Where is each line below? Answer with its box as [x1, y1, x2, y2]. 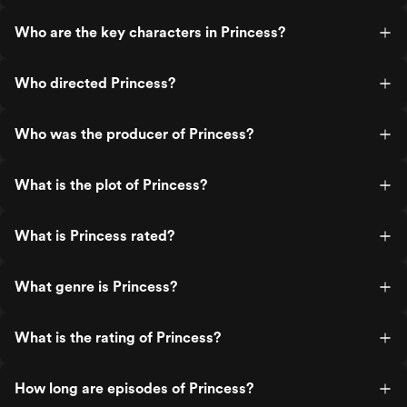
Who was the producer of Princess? [15, 125, 253, 143]
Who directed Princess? [15, 74, 175, 92]
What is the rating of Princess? [15, 329, 221, 346]
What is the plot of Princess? [15, 176, 207, 194]
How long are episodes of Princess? [15, 380, 253, 397]
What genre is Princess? [15, 278, 177, 295]
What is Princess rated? [15, 227, 174, 244]
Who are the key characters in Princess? [15, 24, 285, 41]
